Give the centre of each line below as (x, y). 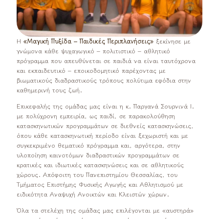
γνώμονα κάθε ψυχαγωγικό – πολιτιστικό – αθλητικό (93, 51)
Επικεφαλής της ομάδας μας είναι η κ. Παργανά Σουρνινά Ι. (105, 107)
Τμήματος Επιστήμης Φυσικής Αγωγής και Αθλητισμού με (100, 185)
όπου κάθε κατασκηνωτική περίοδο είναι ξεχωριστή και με (102, 136)
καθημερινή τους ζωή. (49, 90)
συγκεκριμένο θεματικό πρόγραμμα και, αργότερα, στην (98, 146)
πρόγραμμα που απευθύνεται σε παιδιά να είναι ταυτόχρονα (106, 61)
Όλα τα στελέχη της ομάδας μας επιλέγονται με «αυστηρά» (105, 211)
